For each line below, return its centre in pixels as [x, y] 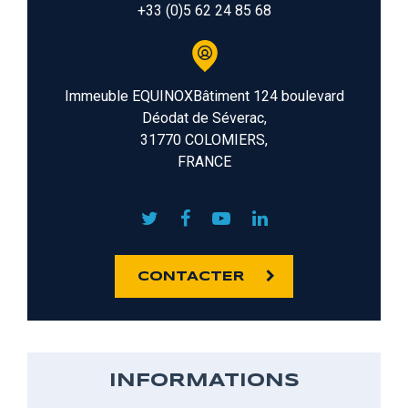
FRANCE [204, 161]
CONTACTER [191, 276]
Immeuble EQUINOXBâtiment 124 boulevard [204, 96]
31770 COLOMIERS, [204, 139]
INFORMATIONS [204, 381]
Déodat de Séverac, [204, 117]
